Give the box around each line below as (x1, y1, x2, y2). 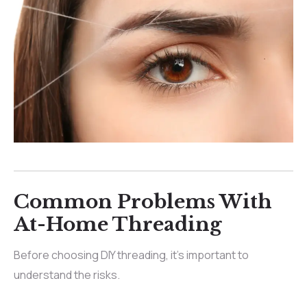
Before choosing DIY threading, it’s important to (14, 247, 249, 262)
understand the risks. (14, 267, 120, 282)
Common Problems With (14, 189, 272, 214)
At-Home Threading (14, 212, 222, 236)
